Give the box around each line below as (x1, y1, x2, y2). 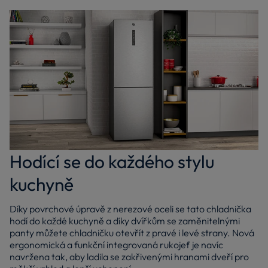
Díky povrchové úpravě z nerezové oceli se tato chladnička (10, 202, 251, 215)
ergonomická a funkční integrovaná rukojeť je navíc (10, 238, 223, 251)
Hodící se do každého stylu (10, 150, 214, 173)
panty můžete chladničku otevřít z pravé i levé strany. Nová (10, 226, 254, 239)
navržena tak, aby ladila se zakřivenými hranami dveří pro (10, 250, 249, 263)
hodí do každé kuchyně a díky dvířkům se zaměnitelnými (10, 214, 240, 227)
